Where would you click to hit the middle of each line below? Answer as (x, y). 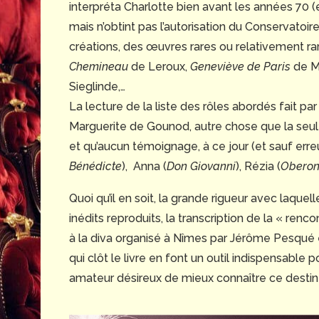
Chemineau (99, 67)
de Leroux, (159, 67)
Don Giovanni (201, 167)
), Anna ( (144, 167)
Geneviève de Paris (240, 67)
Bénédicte (95, 167)
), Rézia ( (258, 167)
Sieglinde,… (97, 87)
